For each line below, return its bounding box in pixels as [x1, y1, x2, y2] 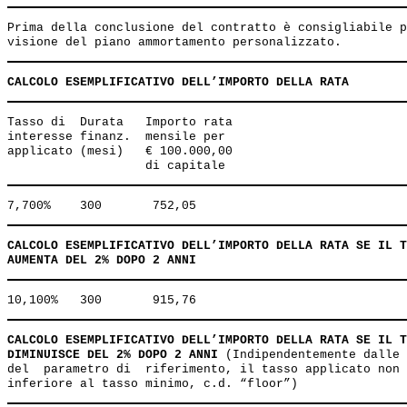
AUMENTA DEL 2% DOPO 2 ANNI [7, 253, 196, 267]
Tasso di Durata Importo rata [7, 115, 240, 129]
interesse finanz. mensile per [7, 130, 233, 144]
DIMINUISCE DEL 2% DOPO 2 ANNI [7, 348, 218, 362]
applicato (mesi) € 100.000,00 [7, 144, 240, 158]
